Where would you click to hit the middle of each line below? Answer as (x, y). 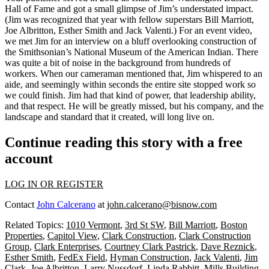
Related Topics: (35, 225)
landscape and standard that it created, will (86, 117)
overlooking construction (199, 41)
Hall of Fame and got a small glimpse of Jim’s (92, 9)
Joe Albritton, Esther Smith (57, 30)
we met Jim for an (40, 41)
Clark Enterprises (67, 246)
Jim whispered (214, 74)
